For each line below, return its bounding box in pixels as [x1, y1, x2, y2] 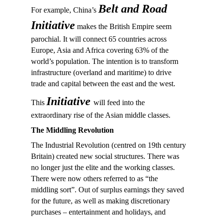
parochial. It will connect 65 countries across [31, 35, 167, 43]
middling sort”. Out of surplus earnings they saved [31, 186, 184, 194]
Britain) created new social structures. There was [31, 152, 179, 160]
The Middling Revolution [31, 126, 114, 134]
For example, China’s [31, 6, 98, 14]
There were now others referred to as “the [31, 174, 158, 183]
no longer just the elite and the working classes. [31, 163, 175, 171]
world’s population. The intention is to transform [31, 57, 178, 65]
